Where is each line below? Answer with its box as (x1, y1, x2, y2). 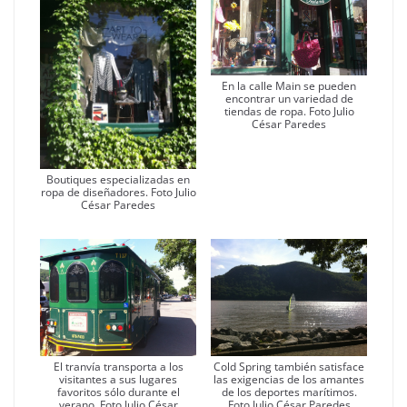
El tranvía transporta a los (53, 358, 184, 374)
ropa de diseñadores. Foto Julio (40, 184, 196, 200)
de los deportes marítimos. (221, 383, 357, 400)
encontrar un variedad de (224, 90, 353, 106)
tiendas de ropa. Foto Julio (223, 103, 354, 119)
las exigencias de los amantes (213, 371, 364, 387)
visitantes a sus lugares (59, 371, 177, 387)
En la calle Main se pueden (222, 77, 356, 94)
